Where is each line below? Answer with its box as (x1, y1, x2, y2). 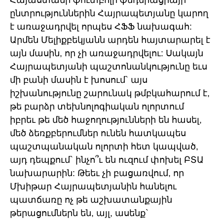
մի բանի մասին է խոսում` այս (10, 75, 147, 85)
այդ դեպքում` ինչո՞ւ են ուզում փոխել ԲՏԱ (10, 155, 204, 165)
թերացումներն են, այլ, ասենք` (10, 208, 148, 219)
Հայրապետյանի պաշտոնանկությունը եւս (10, 62, 207, 72)
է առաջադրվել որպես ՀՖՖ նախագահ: (10, 22, 192, 32)
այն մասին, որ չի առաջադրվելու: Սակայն (10, 48, 203, 59)
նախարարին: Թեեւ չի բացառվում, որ (10, 168, 184, 179)
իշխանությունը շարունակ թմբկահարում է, (10, 88, 210, 99)
